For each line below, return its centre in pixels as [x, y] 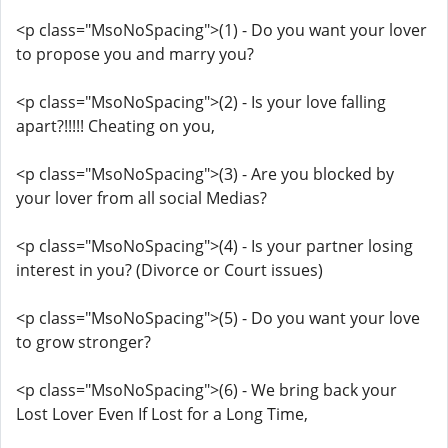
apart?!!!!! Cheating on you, [115, 126]
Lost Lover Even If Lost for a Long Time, [162, 414]
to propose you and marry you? [135, 54]
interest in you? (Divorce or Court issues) [169, 270]
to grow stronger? [83, 342]
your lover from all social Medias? [141, 198]
